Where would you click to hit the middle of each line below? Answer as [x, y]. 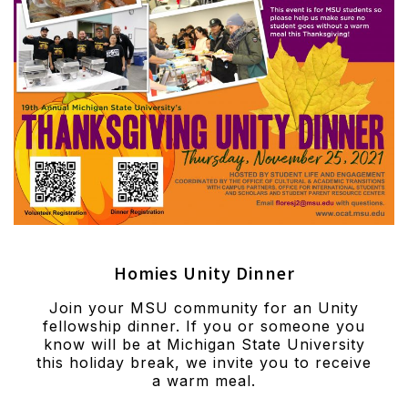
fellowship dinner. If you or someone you [204, 326]
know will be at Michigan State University [204, 344]
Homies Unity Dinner [204, 275]
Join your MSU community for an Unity [204, 307]
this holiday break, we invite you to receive [204, 362]
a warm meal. [204, 380]
